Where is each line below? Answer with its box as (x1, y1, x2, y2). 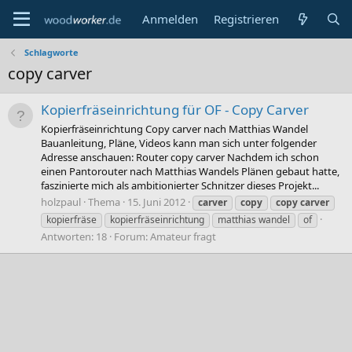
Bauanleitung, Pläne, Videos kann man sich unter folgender (41, 135, 317, 150)
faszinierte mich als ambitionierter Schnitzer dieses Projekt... (41, 178, 319, 192)
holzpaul (41, 194, 81, 209)
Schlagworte (24, 46, 79, 58)
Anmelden (142, 11, 199, 27)
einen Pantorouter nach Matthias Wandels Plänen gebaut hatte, (41, 163, 339, 178)
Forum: (114, 229, 150, 244)
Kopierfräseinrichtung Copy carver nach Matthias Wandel (41, 121, 308, 136)
